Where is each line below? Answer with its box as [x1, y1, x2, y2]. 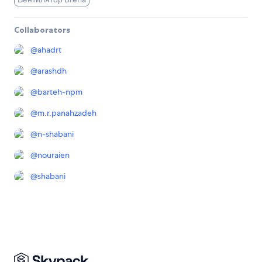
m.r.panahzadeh [37, 108, 96, 119]
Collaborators [14, 25, 70, 36]
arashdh [37, 65, 67, 77]
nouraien [37, 150, 70, 161]
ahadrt [37, 44, 61, 56]
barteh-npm [37, 87, 82, 98]
